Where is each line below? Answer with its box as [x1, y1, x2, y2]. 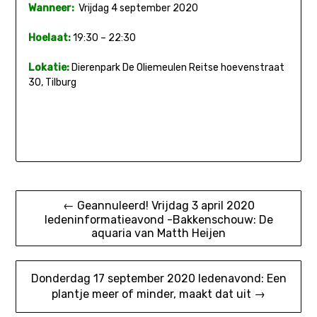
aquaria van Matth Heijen [91, 226, 226, 240]
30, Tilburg [28, 76, 76, 89]
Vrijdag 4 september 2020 [74, 2, 198, 15]
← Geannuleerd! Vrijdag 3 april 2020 [62, 198, 255, 212]
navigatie [15, 213, 90, 234]
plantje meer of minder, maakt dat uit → [52, 287, 265, 301]
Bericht [15, 185, 74, 206]
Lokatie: [28, 62, 69, 74]
